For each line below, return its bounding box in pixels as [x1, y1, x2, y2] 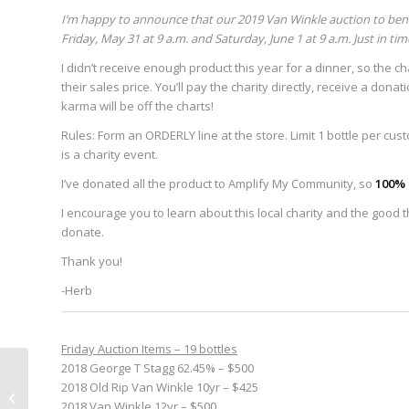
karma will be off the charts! [61, 98, 214, 115]
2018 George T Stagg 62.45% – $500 [61, 359, 254, 376]
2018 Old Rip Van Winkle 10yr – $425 [61, 378, 258, 395]
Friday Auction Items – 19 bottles [61, 340, 237, 357]
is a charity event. [61, 146, 158, 163]
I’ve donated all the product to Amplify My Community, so [61, 175, 375, 193]
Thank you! [61, 253, 122, 270]
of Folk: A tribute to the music [32, 388, 190, 405]
